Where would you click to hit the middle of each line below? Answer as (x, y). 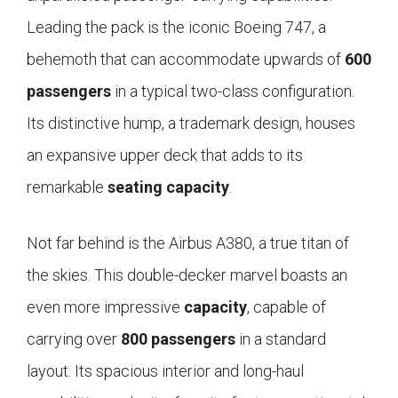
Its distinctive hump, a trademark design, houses (191, 123)
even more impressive (105, 307)
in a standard (281, 339)
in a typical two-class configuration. (233, 92)
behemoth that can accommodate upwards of (186, 60)
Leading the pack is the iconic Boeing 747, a (176, 28)
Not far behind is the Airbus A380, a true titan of (188, 243)
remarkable (67, 187)
